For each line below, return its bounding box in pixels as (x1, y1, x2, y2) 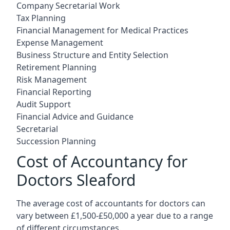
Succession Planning (16, 135, 96, 147)
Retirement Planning (16, 61, 97, 73)
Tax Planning (16, 12, 66, 24)
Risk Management (16, 73, 87, 85)
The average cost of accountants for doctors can (16, 197, 205, 209)
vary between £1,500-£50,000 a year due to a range (16, 209, 213, 221)
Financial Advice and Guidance (16, 110, 133, 122)
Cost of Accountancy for (16, 150, 187, 172)
